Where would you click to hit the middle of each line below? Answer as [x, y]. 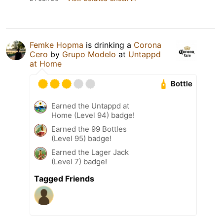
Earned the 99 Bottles [89, 129]
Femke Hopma [56, 45]
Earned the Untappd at [90, 106]
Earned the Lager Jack [90, 152]
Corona [147, 45]
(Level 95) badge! [81, 138]
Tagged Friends [64, 178]
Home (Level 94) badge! [93, 115]
